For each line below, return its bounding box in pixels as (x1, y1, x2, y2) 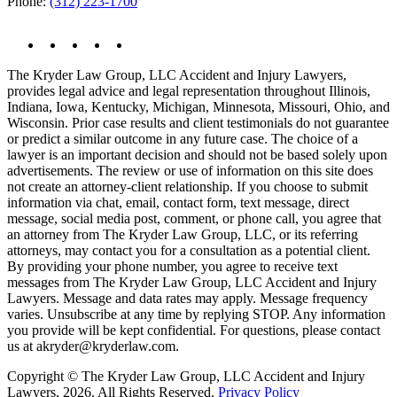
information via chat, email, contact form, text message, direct (7, 195, 349, 210)
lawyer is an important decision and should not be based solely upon (7, 147, 387, 162)
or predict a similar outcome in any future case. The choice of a (7, 131, 358, 146)
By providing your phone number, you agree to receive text (7, 259, 338, 274)
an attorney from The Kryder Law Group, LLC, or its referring (7, 227, 358, 242)
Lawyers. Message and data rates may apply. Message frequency (7, 291, 368, 306)
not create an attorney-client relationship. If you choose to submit (7, 179, 368, 194)
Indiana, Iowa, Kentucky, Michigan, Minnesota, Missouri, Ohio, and (7, 99, 390, 114)
